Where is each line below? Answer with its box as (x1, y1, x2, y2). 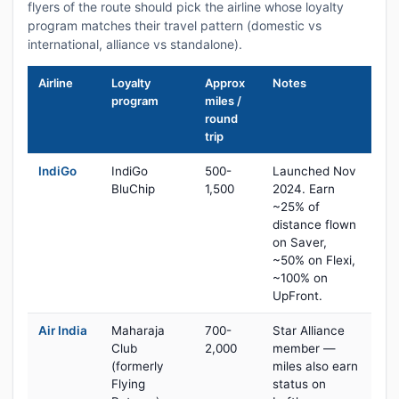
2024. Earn (273, 182, 335, 196)
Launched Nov (273, 164, 356, 178)
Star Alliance (273, 323, 345, 338)
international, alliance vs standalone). (28, 37, 242, 52)
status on (273, 377, 326, 391)
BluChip (111, 182, 155, 196)
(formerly (111, 359, 164, 373)
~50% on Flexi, (273, 253, 355, 267)
